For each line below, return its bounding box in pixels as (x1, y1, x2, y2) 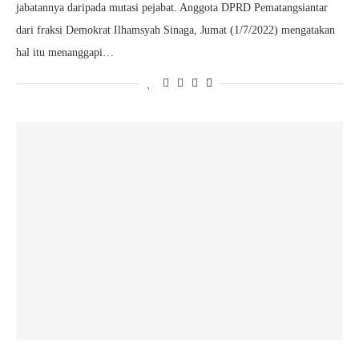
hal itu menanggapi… (16, 46, 114, 58)
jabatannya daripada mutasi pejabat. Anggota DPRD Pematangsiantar (16, 2, 328, 14)
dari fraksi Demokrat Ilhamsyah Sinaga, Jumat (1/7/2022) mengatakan (16, 24, 335, 36)
